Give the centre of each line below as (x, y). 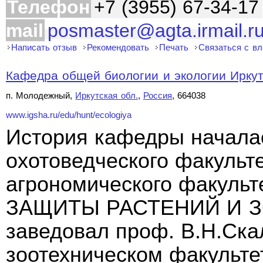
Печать (174, 47)
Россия (157, 95)
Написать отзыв (44, 47)
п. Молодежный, (41, 95)
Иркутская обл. (107, 95)
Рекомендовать (118, 47)
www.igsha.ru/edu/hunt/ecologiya (69, 115)
